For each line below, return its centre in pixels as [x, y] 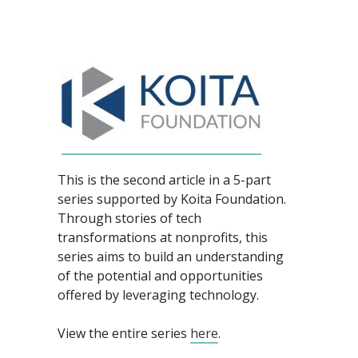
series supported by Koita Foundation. [171, 199]
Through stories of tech [129, 218]
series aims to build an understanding [170, 256]
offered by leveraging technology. [158, 294]
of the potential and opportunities [160, 275]
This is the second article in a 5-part [164, 179]
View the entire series [123, 333]
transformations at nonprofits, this [162, 237]
